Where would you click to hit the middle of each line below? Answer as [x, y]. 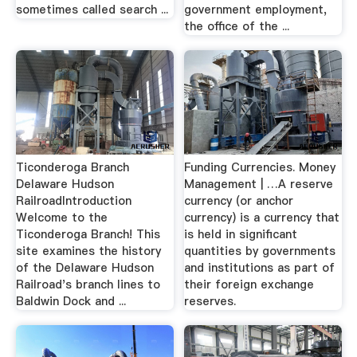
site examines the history [88, 251]
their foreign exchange [249, 284]
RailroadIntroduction [73, 200]
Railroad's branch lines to [88, 284]
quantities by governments [260, 251]
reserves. [210, 301]
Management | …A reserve [259, 184]
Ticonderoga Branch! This [88, 234]
